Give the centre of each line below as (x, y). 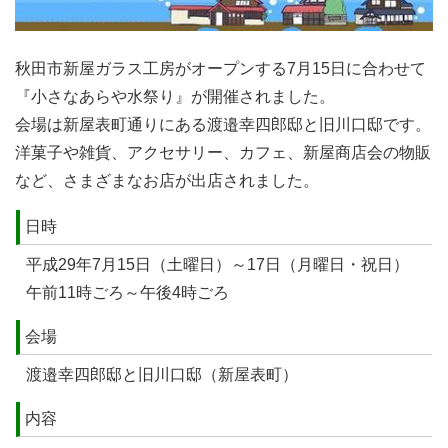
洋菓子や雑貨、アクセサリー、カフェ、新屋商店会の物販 (223, 153)
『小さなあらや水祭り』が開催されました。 (175, 97)
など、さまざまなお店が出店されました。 (167, 181)
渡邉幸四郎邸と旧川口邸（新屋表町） (162, 375)
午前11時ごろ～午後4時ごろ (127, 293)
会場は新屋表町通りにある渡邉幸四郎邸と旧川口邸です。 (223, 125)
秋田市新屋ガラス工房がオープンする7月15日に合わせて (220, 69)
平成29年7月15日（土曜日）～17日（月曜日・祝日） (217, 265)
